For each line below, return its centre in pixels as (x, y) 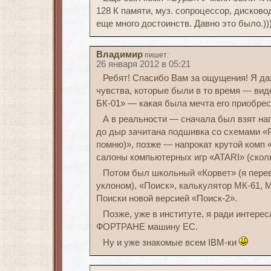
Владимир (119, 54)
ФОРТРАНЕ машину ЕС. (147, 227)
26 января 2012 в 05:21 (143, 64)
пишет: (157, 55)
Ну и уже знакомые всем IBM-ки (171, 243)
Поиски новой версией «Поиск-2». (167, 198)
